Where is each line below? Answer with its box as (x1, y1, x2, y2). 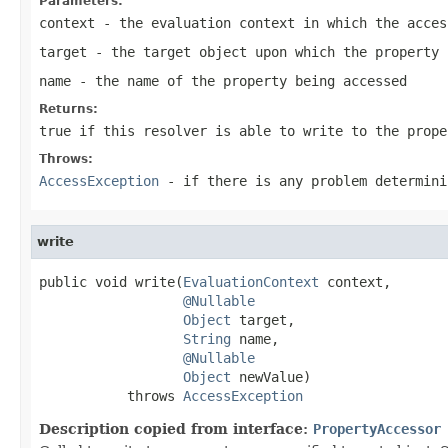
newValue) (231, 368, 311, 385)
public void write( (39, 273, 183, 290)
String (183, 330, 231, 347)
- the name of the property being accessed (71, 72, 407, 89)
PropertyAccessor (313, 420, 441, 437)
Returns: (39, 101, 98, 116)
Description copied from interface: (39, 420, 313, 437)
